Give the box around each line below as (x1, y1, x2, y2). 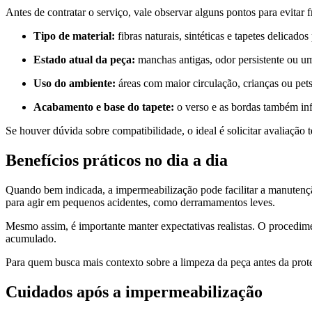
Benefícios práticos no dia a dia (6, 150, 228, 169)
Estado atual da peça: (33, 54, 135, 65)
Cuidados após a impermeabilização (6, 282, 263, 301)
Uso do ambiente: (33, 77, 116, 89)
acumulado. (6, 232, 56, 244)
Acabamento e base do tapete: (33, 101, 174, 113)
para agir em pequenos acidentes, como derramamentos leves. (6, 196, 275, 208)
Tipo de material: (33, 30, 115, 42)
